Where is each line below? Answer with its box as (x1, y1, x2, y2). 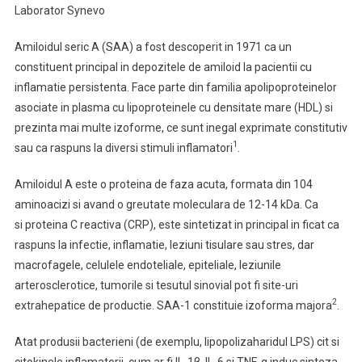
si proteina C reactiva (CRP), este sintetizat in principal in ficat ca (14, 218, 339, 231)
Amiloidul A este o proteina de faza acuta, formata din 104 (14, 178, 313, 191)
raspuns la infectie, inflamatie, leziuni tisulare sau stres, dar (14, 238, 314, 251)
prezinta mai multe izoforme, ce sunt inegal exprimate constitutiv (14, 121, 347, 134)
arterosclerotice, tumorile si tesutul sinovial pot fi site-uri (14, 279, 298, 292)
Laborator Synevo (14, 4, 105, 17)
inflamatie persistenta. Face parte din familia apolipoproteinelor (14, 81, 337, 94)
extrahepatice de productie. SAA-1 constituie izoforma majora (14, 299, 332, 312)
